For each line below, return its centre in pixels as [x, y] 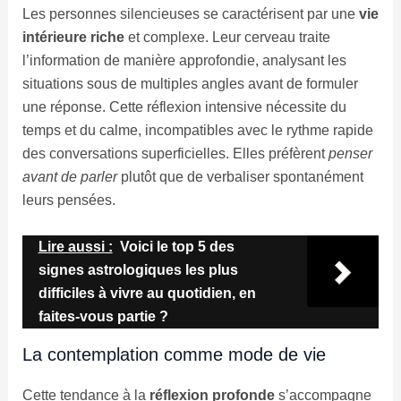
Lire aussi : [75, 246]
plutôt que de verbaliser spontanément [240, 177]
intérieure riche [73, 38]
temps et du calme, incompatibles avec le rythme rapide [197, 131]
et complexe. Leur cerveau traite [227, 38]
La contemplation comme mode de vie [174, 354]
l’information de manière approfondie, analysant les [184, 61]
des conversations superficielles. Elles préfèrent [175, 154]
